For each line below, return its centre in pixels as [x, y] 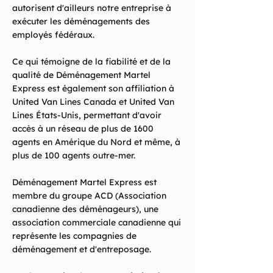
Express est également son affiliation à [93, 88]
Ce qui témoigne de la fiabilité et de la [91, 62]
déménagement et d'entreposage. [83, 249]
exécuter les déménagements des [81, 21]
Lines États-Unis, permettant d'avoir [87, 115]
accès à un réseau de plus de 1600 [83, 129]
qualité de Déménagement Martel [81, 75]
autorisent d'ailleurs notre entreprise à [92, 8]
